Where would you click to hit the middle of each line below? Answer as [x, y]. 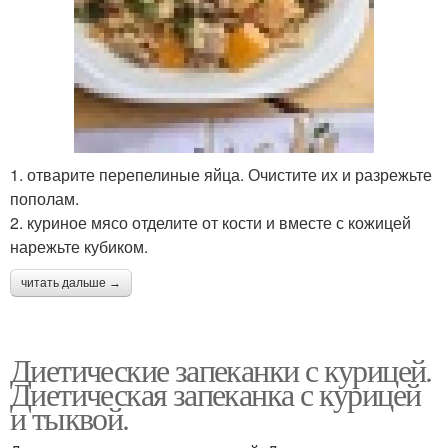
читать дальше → [71, 283]
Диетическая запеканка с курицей [215, 394]
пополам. [44, 199]
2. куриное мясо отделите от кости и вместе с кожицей [210, 223]
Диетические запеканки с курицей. [221, 370]
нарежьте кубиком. [79, 247]
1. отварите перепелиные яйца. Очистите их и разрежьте [221, 175]
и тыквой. [69, 418]
